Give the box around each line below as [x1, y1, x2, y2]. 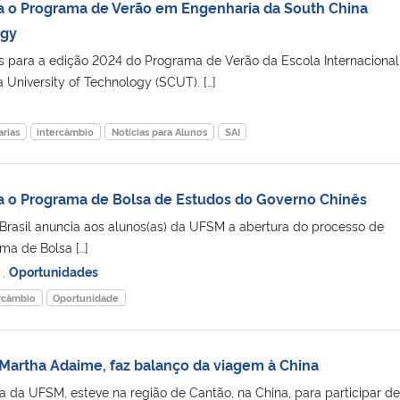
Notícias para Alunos [111, 124, 207, 138]
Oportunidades [8, 262, 98, 279]
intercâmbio [37, 124, 95, 138]
